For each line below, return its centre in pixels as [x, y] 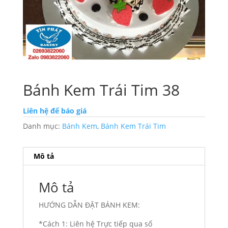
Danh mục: [42, 126]
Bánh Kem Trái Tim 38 [101, 90]
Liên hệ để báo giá [54, 111]
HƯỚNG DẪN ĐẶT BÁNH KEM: [89, 205]
